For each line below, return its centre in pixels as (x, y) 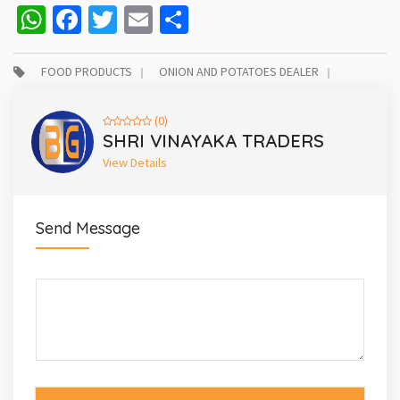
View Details (135, 162)
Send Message (88, 228)
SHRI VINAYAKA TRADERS (213, 140)
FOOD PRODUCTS (87, 71)
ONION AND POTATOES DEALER (239, 71)
